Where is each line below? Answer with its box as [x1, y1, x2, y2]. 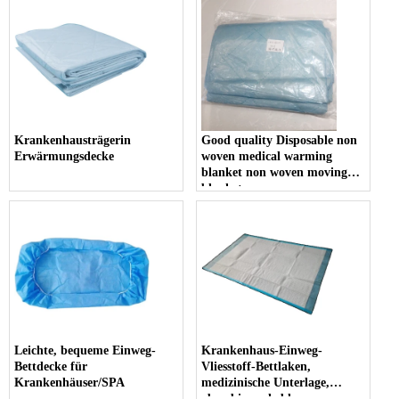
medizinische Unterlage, [201, 375, 330, 389]
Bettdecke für [14, 359, 87, 373]
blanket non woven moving [201, 165, 348, 179]
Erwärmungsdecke [14, 149, 114, 163]
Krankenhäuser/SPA [14, 375, 125, 389]
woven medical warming [201, 149, 333, 163]
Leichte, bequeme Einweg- [14, 343, 156, 357]
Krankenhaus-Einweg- [201, 343, 323, 357]
